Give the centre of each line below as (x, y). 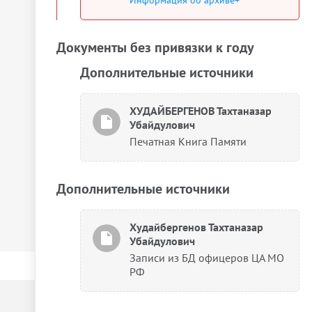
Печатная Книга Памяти (188, 141)
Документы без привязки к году (155, 47)
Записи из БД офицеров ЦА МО (207, 258)
